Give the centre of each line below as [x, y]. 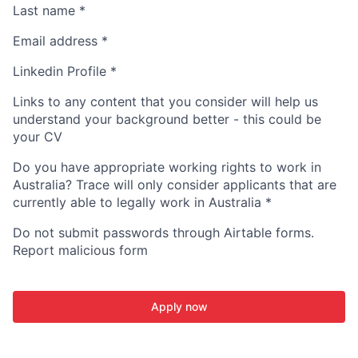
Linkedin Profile [62, 71]
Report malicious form [80, 250]
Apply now [179, 306]
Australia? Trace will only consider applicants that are [175, 185]
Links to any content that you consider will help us [165, 101]
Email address [57, 41]
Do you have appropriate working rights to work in [167, 167]
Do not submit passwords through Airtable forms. [163, 233]
